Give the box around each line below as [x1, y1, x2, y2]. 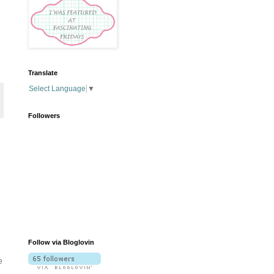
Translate [28, 69, 57, 77]
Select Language [29, 84, 86, 94]
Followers [28, 112, 60, 120]
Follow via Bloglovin [28, 239, 94, 246]
